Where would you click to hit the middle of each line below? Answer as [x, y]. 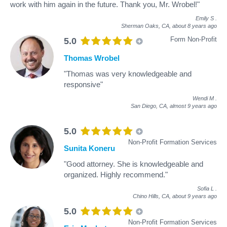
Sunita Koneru [89, 148]
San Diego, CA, [150, 106]
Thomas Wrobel [92, 58]
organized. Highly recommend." [116, 174]
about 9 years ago [195, 196]
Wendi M [203, 98]
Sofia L [205, 188]
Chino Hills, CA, [153, 196]
